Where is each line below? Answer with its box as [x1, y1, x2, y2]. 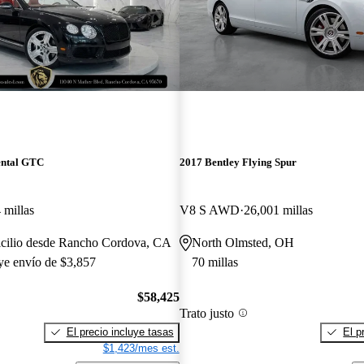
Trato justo [179, 305, 234, 320]
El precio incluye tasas [66, 325, 174, 338]
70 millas [191, 255, 238, 270]
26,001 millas [243, 203, 313, 218]
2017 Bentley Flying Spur [179, 156, 297, 169]
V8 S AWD [179, 203, 240, 218]
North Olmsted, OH [191, 236, 294, 250]
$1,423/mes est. [102, 341, 180, 354]
